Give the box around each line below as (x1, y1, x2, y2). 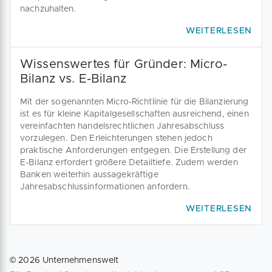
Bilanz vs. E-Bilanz (20, 73, 126, 85)
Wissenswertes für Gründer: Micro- (20, 58, 227, 70)
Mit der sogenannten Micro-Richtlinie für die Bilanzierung (20, 98, 249, 106)
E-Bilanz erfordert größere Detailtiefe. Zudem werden (20, 158, 238, 167)
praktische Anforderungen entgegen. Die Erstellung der (20, 146, 246, 155)
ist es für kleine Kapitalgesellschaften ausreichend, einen (20, 110, 249, 118)
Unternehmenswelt (39, 256, 119, 265)
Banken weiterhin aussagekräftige (20, 171, 158, 179)
